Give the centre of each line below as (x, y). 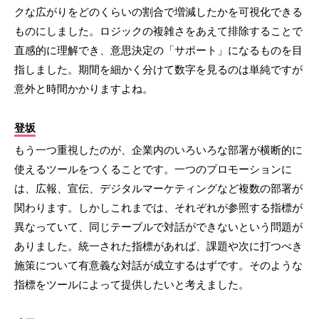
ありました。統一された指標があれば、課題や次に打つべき (158, 246)
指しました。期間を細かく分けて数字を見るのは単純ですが (158, 70)
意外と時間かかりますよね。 (84, 89)
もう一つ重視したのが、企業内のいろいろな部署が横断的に (158, 150)
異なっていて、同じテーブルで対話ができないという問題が (158, 227)
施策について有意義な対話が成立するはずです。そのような (158, 266)
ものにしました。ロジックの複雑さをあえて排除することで (158, 31)
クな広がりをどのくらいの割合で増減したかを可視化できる (158, 12)
